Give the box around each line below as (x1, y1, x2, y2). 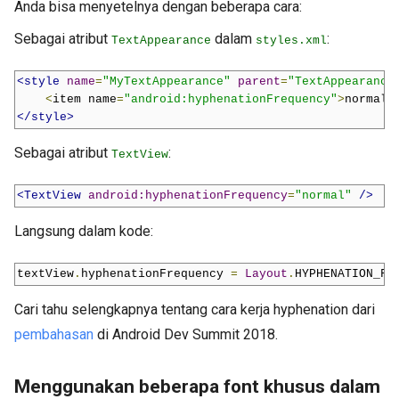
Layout (245, 266, 288, 281)
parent (238, 74, 281, 88)
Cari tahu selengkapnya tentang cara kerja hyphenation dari (14, 300, 375, 318)
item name (53, 92, 117, 106)
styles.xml (256, 33, 327, 47)
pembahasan (14, 325, 94, 343)
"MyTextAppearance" (102, 74, 231, 88)
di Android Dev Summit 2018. (94, 325, 278, 343)
